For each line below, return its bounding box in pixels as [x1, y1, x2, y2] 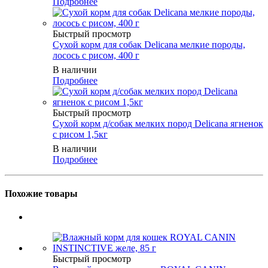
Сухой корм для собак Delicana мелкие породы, [53, 39, 245, 50]
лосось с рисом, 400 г [53, 50, 139, 60]
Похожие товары [5, 188, 78, 199]
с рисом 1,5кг [53, 129, 108, 139]
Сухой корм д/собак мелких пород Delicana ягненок [53, 118, 263, 129]
